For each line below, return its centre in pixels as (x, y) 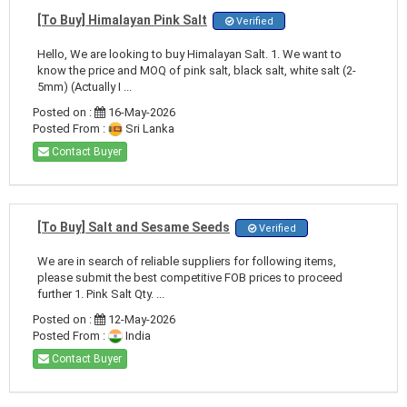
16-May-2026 (140, 112)
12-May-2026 (140, 319)
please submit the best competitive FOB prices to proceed (190, 277)
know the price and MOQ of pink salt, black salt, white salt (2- (197, 70)
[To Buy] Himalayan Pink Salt (122, 20)
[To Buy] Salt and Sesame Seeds (134, 227)
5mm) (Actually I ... (84, 86)
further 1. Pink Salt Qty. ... (101, 293)
